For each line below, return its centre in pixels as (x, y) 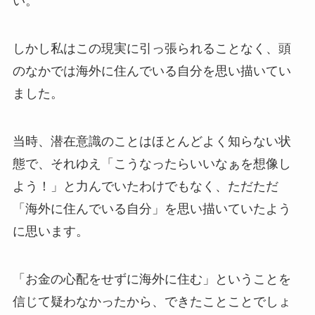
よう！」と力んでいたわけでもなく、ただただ (145, 186)
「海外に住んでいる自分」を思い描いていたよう (152, 208)
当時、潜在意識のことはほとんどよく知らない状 (152, 141)
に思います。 (50, 231)
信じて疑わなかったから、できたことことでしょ (152, 301)
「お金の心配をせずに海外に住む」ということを (152, 279)
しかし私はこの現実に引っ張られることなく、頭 (152, 48)
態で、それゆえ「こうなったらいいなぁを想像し (152, 163)
